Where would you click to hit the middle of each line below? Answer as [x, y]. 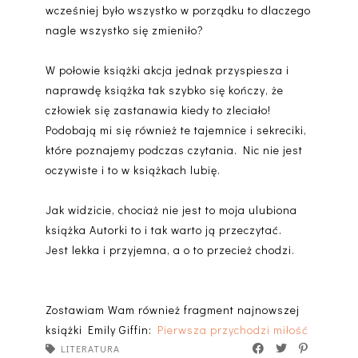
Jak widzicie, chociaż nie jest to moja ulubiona [171, 210]
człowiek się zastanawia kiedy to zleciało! [158, 110]
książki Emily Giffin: [101, 330]
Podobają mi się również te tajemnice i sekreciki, [176, 130]
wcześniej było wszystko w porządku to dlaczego [178, 10]
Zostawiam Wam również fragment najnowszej [172, 310]
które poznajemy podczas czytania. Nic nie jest [174, 150]
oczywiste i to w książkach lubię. [133, 170]
